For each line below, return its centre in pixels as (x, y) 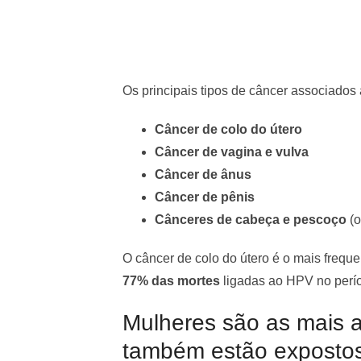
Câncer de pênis (205, 197)
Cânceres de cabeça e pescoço (251, 219)
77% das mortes (171, 280)
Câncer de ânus (203, 174)
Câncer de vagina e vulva (232, 151)
